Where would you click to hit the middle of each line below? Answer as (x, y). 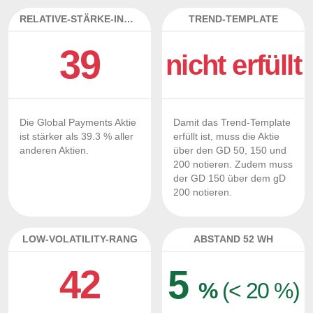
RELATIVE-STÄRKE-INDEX (129, 19)
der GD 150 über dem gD (230, 179)
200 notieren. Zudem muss (233, 165)
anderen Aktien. (54, 151)
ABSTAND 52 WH (233, 239)
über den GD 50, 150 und (230, 151)
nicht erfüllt (233, 65)
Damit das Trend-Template (232, 123)
